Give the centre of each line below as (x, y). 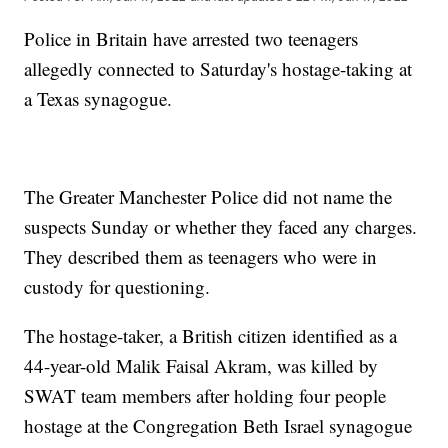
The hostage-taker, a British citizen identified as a (211, 336)
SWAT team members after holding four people (205, 396)
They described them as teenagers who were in (201, 257)
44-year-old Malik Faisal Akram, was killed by (201, 366)
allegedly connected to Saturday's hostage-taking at (218, 69)
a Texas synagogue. (98, 99)
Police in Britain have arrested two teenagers (191, 39)
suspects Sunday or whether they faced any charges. (221, 227)
